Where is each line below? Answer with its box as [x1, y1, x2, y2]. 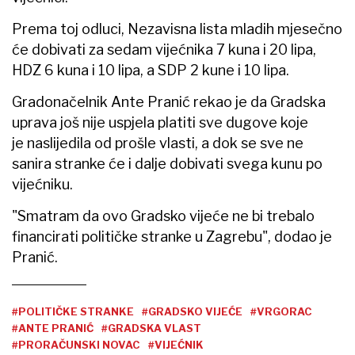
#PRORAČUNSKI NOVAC [12, 338, 140, 351]
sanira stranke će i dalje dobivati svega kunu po [12, 155, 323, 172]
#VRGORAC [250, 304, 312, 318]
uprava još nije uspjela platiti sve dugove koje [12, 113, 308, 131]
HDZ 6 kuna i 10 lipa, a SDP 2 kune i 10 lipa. [12, 61, 289, 78]
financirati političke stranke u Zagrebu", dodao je [12, 227, 332, 245]
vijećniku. [12, 175, 73, 193]
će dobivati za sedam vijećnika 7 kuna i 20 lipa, [12, 40, 316, 58]
